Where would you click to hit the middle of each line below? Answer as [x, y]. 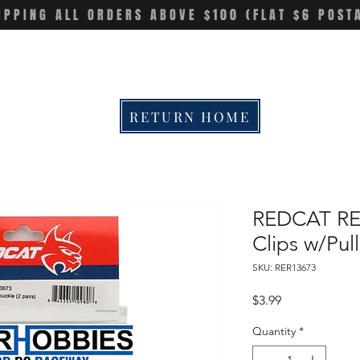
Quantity [274, 331]
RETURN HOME [190, 116]
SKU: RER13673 [284, 267]
